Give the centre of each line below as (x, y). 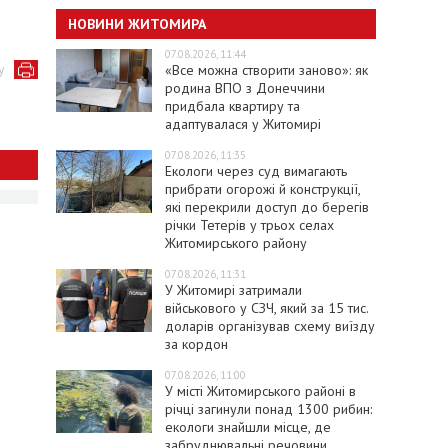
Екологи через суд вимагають (255, 170)
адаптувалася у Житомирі (242, 123)
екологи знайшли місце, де (247, 426)
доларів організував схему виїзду (269, 325)
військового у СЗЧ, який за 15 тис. (266, 307)
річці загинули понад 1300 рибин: (268, 408)
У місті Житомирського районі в (260, 390)
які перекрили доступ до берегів (266, 206)
